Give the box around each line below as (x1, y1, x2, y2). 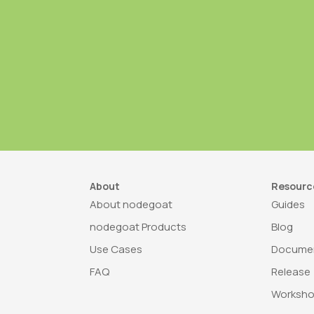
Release (271, 264, 311, 279)
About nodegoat (89, 197, 172, 212)
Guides (271, 197, 306, 212)
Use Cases (89, 242, 142, 257)
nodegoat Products (89, 219, 186, 234)
